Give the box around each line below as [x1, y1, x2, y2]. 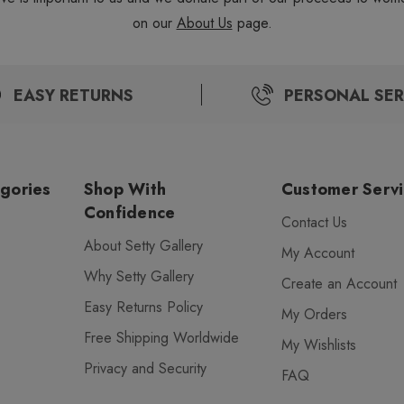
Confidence [83, 201, 176, 225]
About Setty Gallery [83, 235, 203, 256]
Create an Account [280, 273, 397, 294]
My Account [280, 243, 354, 263]
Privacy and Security [83, 358, 207, 379]
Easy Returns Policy [83, 297, 203, 317]
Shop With [83, 178, 167, 201]
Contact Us [280, 212, 347, 233]
